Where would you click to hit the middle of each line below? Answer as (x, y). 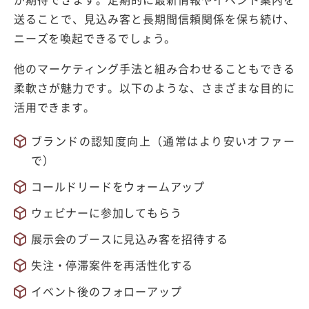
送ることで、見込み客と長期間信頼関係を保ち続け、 (154, 18)
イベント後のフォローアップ (107, 291)
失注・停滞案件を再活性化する (112, 265)
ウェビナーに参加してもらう (107, 212)
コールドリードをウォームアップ (118, 186)
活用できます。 (54, 107)
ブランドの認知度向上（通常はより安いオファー (163, 140)
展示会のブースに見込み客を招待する (130, 238)
